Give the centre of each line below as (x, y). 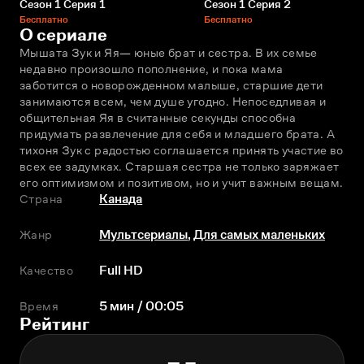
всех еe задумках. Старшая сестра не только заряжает (180, 167)
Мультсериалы (144, 235)
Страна (41, 199)
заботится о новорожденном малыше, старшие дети (171, 85)
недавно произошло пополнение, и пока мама (152, 69)
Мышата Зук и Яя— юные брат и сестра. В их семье (169, 53)
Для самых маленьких (260, 235)
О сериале (63, 35)
